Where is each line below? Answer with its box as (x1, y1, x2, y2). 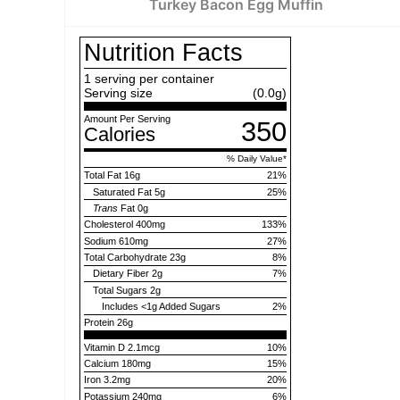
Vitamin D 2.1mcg (84, 341, 160, 353)
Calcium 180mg (84, 357, 151, 369)
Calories (84, 122, 155, 146)
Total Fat (84, 170, 121, 181)
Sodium (84, 235, 116, 246)
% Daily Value (227, 154, 283, 164)
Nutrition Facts (84, 39, 243, 67)
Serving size (84, 85, 153, 100)
